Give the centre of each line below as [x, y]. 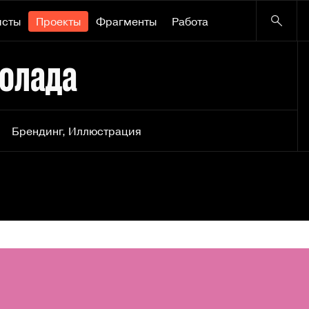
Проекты [58, 21]
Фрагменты [126, 21]
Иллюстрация [105, 131]
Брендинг [37, 131]
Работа [190, 21]
